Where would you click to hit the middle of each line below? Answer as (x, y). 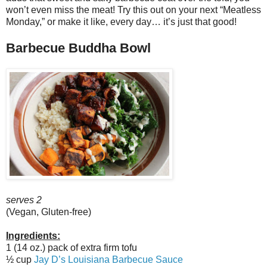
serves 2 (24, 200)
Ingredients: (33, 236)
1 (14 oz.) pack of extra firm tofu (72, 248)
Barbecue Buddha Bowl (78, 48)
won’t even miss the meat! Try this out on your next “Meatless (133, 10)
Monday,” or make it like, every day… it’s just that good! (121, 22)
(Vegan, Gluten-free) (49, 212)
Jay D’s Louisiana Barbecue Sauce (108, 260)
